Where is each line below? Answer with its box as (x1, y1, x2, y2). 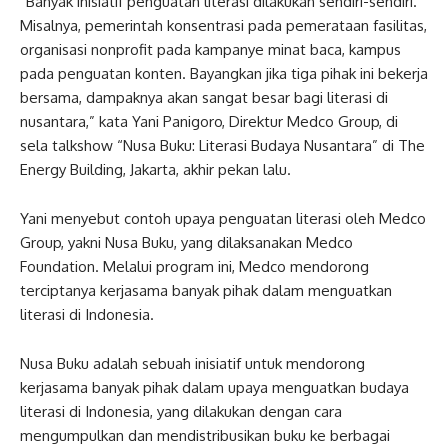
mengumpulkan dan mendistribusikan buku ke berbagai (20, 426, 390, 445)
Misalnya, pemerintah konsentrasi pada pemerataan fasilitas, (20, 16, 427, 35)
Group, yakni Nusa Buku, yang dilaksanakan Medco (20, 233, 353, 252)
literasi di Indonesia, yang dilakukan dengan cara (20, 402, 342, 421)
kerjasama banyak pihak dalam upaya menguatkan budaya (20, 378, 409, 397)
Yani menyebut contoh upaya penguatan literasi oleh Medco (20, 209, 426, 228)
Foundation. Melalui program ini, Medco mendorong (20, 257, 369, 276)
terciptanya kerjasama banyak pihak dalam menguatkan (20, 281, 392, 300)
